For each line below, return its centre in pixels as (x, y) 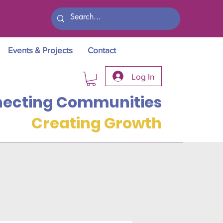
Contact (102, 50)
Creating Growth (97, 123)
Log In (143, 76)
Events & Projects (40, 50)
